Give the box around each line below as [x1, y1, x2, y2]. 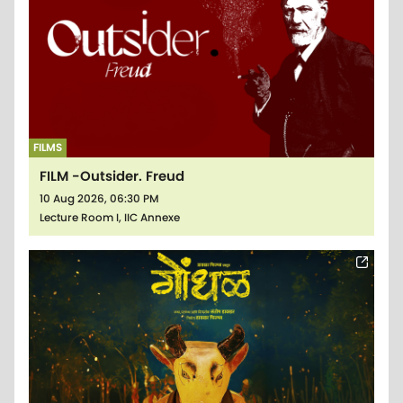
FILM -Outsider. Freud [40, 166, 184, 185]
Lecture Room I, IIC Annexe [40, 210, 180, 225]
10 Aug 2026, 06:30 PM [40, 191, 159, 206]
